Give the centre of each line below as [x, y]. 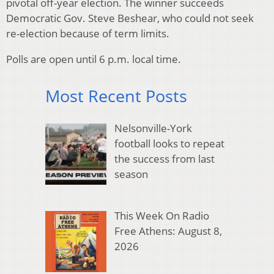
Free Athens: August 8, [168, 231]
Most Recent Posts [116, 96]
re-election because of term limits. [88, 34]
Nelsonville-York [153, 128]
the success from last [164, 158]
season [131, 174]
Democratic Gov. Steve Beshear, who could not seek [130, 18]
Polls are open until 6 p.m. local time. [94, 59]
